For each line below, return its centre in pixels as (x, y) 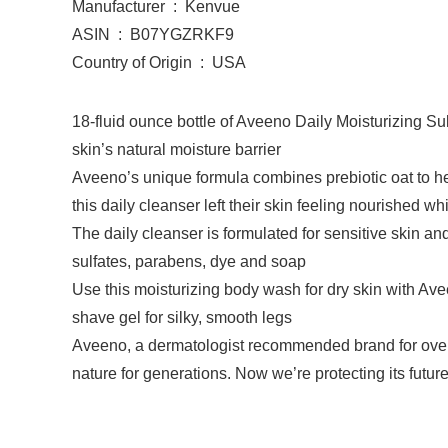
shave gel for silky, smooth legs (182, 318)
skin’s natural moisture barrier (176, 150)
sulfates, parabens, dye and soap (189, 262)
